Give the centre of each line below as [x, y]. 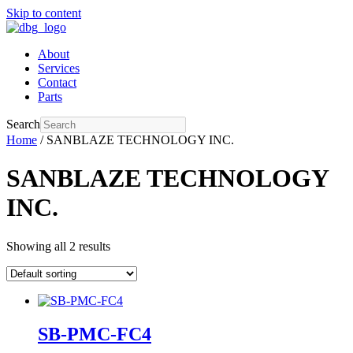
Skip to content [44, 13]
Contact [57, 82]
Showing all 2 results [58, 246]
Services [59, 68]
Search [23, 124]
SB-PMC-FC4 [95, 334]
